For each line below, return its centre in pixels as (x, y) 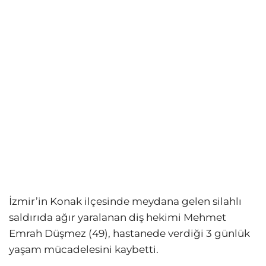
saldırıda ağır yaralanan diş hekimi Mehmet (118, 217)
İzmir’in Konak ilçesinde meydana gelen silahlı (125, 201)
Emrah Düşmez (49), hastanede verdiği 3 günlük (129, 233)
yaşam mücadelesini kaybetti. (84, 249)
